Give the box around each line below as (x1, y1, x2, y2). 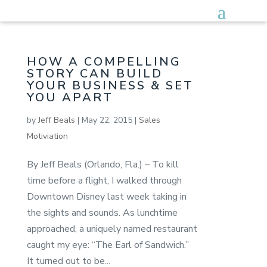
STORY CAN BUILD (26, 65, 163, 82)
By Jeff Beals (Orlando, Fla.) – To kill (26, 157, 179, 171)
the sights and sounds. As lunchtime (26, 206, 178, 219)
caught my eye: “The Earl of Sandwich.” (26, 238, 189, 252)
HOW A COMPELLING (26, 53, 181, 70)
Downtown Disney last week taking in (26, 190, 187, 203)
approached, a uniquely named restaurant (26, 222, 197, 235)
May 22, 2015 (81, 114, 132, 126)
